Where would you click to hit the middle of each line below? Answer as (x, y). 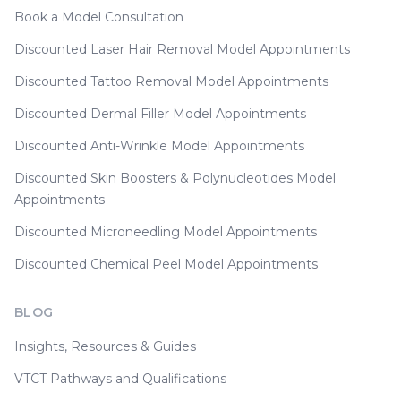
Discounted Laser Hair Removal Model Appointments (182, 49)
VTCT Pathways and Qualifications (120, 379)
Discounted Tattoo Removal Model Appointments (171, 81)
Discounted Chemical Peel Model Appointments (166, 264)
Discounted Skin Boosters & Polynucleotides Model (175, 178)
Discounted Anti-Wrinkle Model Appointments (159, 146)
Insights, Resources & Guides (105, 346)
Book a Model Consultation (99, 17)
